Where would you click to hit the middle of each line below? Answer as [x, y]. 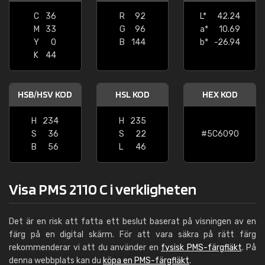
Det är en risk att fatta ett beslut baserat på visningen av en [132, 222]
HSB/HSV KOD [45, 94]
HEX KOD [220, 94]
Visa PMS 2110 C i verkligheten [103, 189]
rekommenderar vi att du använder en [85, 248]
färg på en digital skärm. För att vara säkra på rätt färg [132, 235]
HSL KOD [132, 94]
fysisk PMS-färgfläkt [201, 248]
